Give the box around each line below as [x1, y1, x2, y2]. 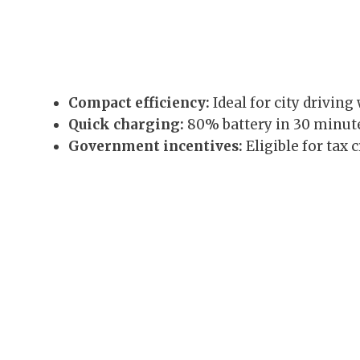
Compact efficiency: [68, 93, 210, 112]
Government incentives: [68, 137, 243, 155]
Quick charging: [68, 115, 184, 133]
